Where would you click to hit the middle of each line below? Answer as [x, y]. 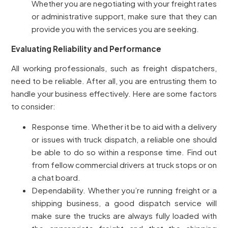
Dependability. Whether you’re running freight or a [124, 190]
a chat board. [56, 178]
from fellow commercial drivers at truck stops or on [124, 165]
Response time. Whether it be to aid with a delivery [124, 127]
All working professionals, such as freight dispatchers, [114, 68]
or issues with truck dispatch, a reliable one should [124, 139]
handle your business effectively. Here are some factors [114, 93]
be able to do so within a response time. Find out [124, 152]
